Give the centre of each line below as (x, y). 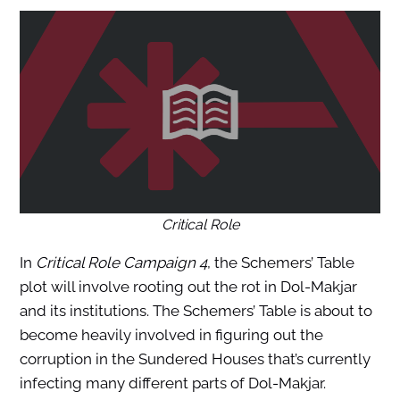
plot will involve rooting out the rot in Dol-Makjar (188, 287)
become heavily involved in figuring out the (171, 335)
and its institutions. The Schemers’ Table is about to (196, 311)
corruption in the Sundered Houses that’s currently (195, 359)
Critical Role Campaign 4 (121, 263)
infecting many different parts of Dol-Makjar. (172, 383)
